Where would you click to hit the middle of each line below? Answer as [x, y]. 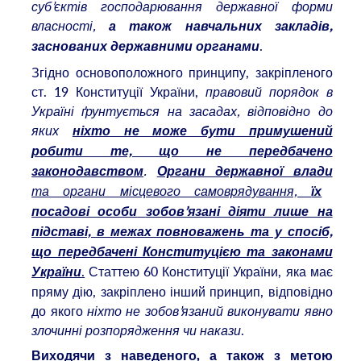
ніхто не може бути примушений [202, 131]
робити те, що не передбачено [182, 151]
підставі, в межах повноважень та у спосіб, [182, 232]
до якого [59, 311]
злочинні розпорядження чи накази [137, 330]
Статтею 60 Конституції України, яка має [209, 271]
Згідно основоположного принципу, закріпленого [182, 72]
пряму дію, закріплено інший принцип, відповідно [182, 291]
